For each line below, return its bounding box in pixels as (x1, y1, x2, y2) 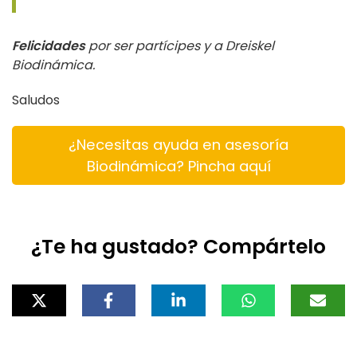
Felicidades (12, 37, 85, 56)
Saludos (12, 91, 60, 110)
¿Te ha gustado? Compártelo (31, 233, 326, 261)
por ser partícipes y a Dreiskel (88, 37, 274, 56)
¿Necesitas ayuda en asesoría (69, 135, 288, 155)
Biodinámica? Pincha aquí (86, 156, 271, 177)
